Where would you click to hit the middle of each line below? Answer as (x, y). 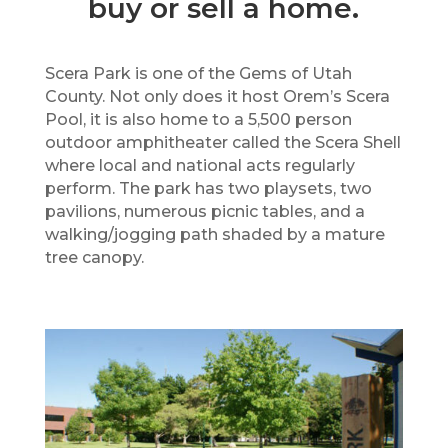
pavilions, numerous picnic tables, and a (204, 211)
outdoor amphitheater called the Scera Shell (222, 142)
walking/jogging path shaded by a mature (214, 234)
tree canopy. (94, 257)
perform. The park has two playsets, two (208, 188)
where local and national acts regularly (199, 165)
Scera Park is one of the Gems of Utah (198, 73)
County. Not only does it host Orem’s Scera (217, 96)
